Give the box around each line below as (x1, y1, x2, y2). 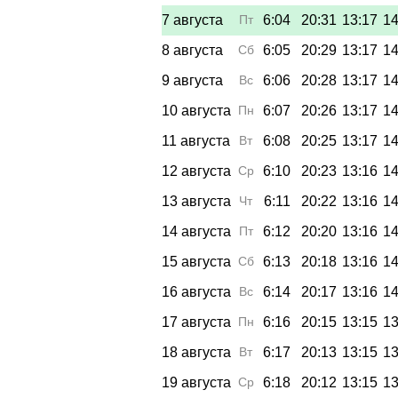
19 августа (162, 374, 231, 390)
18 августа (162, 344, 231, 360)
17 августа (162, 314, 231, 330)
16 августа (162, 283, 231, 299)
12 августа (162, 163, 231, 179)
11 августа (162, 132, 230, 148)
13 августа (162, 193, 231, 209)
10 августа (162, 102, 231, 118)
